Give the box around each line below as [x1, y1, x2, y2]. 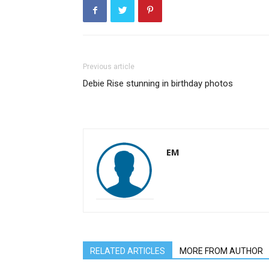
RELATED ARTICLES [90, 246, 165, 256]
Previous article [83, 62, 134, 71]
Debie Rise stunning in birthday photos [83, 78, 233, 89]
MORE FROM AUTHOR [180, 246, 263, 256]
